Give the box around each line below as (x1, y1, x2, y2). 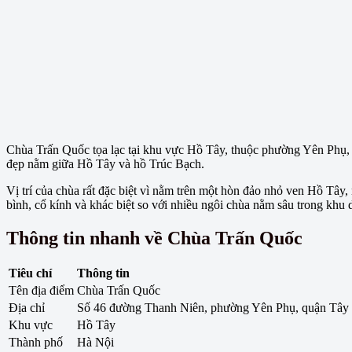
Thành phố (9, 335, 63, 350)
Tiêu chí (9, 266, 52, 280)
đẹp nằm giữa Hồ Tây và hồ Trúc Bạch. (6, 156, 204, 170)
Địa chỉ (9, 301, 45, 315)
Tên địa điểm (9, 284, 74, 298)
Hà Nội (77, 335, 114, 350)
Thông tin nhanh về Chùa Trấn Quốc (6, 227, 302, 248)
